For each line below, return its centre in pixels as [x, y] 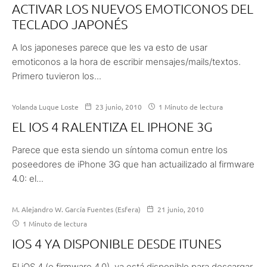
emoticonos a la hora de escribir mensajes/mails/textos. [126, 61]
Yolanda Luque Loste [45, 106]
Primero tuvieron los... [57, 76]
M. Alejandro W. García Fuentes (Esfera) [76, 209]
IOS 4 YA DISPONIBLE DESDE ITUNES [117, 243]
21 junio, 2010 [181, 209]
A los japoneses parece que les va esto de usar [110, 47]
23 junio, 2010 [119, 106]
